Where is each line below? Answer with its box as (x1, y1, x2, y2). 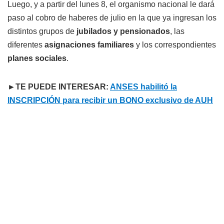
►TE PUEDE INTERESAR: (7, 82, 110, 91)
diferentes (7, 40, 44, 49)
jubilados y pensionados (76, 26, 170, 35)
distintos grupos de (7, 26, 76, 35)
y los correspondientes (134, 40, 216, 49)
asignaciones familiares (44, 40, 134, 49)
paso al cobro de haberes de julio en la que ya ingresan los (7, 13, 216, 22)
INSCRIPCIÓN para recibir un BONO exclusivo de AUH (7, 95, 213, 104)
